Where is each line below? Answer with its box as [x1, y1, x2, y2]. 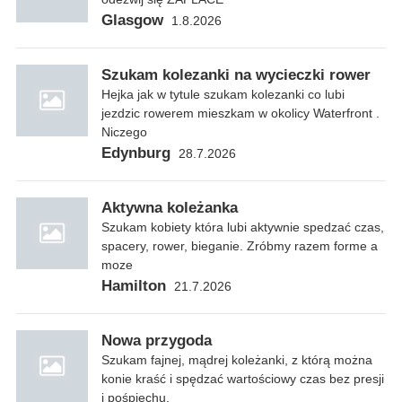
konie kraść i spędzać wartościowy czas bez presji [101, 371, 384, 386]
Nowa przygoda [101, 331, 212, 349]
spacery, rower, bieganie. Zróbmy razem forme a [101, 238, 378, 253]
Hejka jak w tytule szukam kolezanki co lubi [101, 86, 345, 101]
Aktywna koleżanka [101, 198, 238, 216]
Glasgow [101, 11, 163, 29]
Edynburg [101, 144, 170, 162]
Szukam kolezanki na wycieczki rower [101, 66, 371, 83]
